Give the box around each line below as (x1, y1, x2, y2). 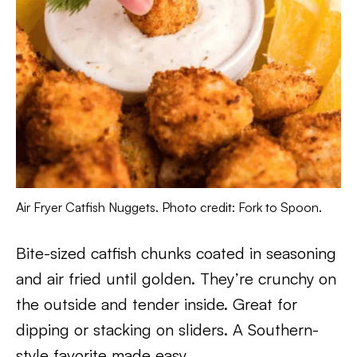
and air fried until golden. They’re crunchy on (16, 268, 336, 288)
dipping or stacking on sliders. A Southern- (16, 319, 319, 339)
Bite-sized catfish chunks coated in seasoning (16, 242, 336, 263)
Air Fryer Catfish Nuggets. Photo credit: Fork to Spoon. (16, 198, 322, 215)
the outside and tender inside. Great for (16, 293, 297, 314)
